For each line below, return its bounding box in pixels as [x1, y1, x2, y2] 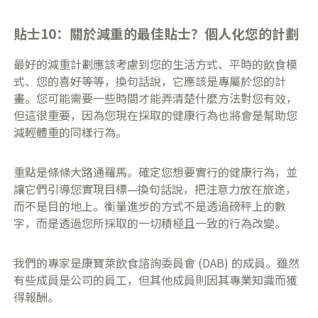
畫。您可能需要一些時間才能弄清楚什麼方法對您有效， [13, 89, 298, 107]
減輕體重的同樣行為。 [13, 124, 128, 141]
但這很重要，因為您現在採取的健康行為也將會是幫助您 [13, 106, 298, 124]
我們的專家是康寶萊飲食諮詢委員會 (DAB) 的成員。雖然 [13, 254, 300, 272]
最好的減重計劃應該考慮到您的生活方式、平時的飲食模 [13, 55, 298, 73]
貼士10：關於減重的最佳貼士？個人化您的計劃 [13, 23, 300, 43]
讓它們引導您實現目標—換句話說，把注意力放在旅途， [13, 180, 297, 198]
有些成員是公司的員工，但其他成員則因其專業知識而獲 [13, 271, 298, 289]
